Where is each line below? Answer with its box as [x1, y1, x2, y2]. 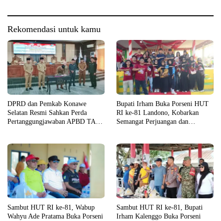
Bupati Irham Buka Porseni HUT [116, 100, 209, 108]
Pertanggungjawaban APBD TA [7, 117, 96, 125]
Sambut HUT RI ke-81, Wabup [7, 203, 95, 211]
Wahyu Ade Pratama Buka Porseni [7, 212, 103, 220]
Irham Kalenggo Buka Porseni [116, 212, 201, 220]
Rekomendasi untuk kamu [7, 24, 101, 35]
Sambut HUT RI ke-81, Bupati [116, 203, 203, 211]
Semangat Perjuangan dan [116, 117, 188, 125]
